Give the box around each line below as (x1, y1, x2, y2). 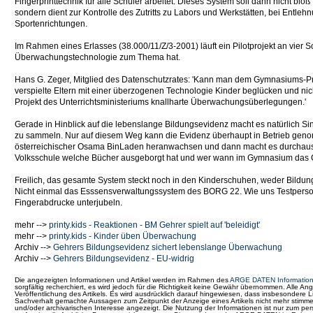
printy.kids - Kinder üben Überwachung (49, 231, 196, 241)
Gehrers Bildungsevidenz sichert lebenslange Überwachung (53, 242, 282, 252)
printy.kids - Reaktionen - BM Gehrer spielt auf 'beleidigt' (49, 220, 260, 230)
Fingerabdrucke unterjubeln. (15, 198, 122, 208)
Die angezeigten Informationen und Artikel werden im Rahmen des (15, 276, 230, 284)
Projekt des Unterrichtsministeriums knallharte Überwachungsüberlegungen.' (15, 97, 306, 107)
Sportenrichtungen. (15, 19, 87, 29)
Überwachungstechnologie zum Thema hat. (15, 52, 180, 62)
